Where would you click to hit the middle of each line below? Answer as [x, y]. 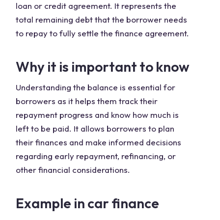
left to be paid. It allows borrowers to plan [95, 128]
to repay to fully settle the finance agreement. [102, 33]
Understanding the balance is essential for [96, 87]
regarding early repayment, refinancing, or [96, 156]
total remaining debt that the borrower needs [101, 19]
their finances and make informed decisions [98, 142]
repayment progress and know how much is [97, 115]
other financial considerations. [73, 170]
